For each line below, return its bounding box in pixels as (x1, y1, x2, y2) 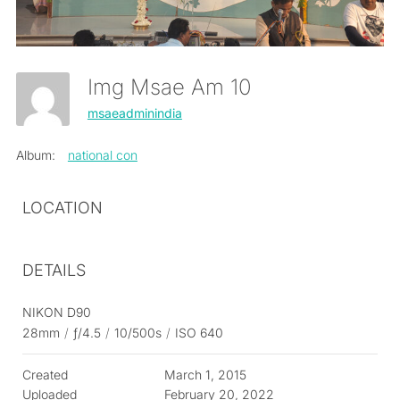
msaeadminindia (87, 104, 182, 121)
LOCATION (21, 198, 103, 218)
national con (67, 147, 137, 163)
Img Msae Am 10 (87, 74, 264, 101)
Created (21, 367, 68, 383)
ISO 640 (174, 325, 223, 341)
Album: (15, 147, 55, 163)
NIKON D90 (21, 304, 91, 321)
